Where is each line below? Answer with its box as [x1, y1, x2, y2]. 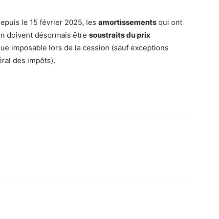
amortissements [98, 18, 156, 27]
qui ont [156, 18, 182, 27]
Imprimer [53, 153, 81, 162]
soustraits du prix [89, 30, 151, 40]
